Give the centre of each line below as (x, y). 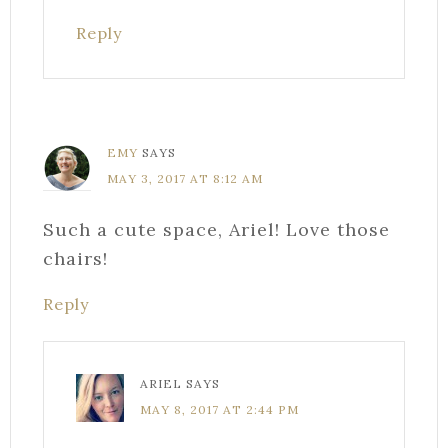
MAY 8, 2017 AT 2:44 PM (219, 409)
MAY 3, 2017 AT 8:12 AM (185, 178)
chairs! (75, 258)
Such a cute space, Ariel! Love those (216, 229)
